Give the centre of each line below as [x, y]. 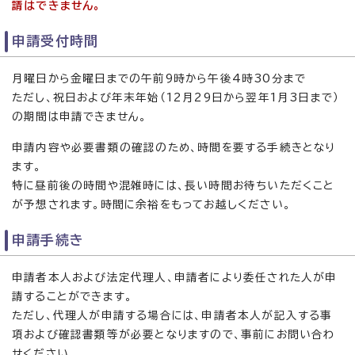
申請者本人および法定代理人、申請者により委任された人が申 [175, 277]
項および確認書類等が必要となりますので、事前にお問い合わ [174, 334]
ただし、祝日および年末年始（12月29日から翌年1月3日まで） [176, 97]
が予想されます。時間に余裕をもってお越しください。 [151, 204]
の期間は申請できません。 [80, 116]
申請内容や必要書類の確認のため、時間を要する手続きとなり [174, 147]
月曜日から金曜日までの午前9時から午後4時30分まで [159, 78]
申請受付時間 [55, 41]
